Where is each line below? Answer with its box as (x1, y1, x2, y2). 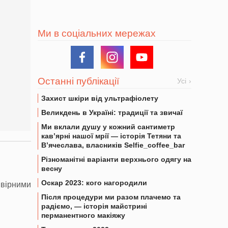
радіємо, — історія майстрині (41, 202, 147, 210)
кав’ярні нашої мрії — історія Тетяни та (41, 132, 181, 140)
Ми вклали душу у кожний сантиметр (41, 123, 175, 131)
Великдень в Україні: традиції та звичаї (41, 108, 183, 117)
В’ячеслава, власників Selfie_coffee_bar (41, 141, 185, 149)
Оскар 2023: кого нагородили (41, 179, 147, 187)
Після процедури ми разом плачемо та (41, 193, 181, 201)
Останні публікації (38, 76, 119, 87)
